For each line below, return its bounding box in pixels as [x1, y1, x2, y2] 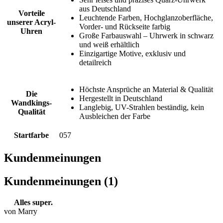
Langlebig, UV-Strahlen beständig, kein [79, 103, 204, 112]
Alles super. [14, 198, 53, 207]
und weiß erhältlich [79, 40, 139, 49]
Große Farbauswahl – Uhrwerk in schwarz [79, 31, 214, 40]
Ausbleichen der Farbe [79, 112, 150, 121]
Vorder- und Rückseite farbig [79, 22, 170, 31]
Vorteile [18, 9, 45, 18]
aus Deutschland [79, 4, 131, 13]
